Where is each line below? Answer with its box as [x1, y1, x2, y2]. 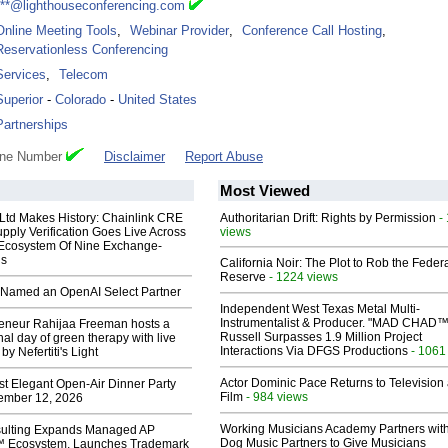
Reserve [220, 270, 266, 285]
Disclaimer [104, 149, 165, 165]
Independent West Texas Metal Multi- [220, 302, 420, 317]
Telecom [59, 67, 108, 83]
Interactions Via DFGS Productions [220, 344, 408, 359]
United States [118, 92, 197, 108]
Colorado [55, 92, 106, 108]
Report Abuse [185, 149, 263, 165]
